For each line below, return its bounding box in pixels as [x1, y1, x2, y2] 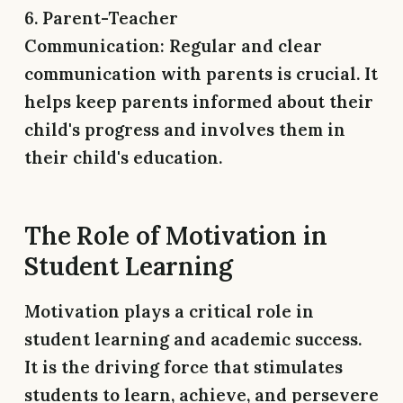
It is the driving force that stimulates [24, 355, 343, 378]
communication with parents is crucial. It [24, 62, 378, 85]
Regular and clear [165, 34, 322, 57]
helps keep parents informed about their [24, 90, 373, 112]
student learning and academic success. [24, 327, 362, 350]
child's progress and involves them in [24, 118, 345, 140]
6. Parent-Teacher [24, 6, 178, 29]
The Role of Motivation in [24, 219, 327, 252]
